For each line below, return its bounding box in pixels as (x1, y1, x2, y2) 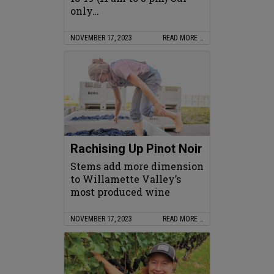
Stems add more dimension (70, 159, 204, 172)
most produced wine (70, 185, 170, 198)
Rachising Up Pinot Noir (70, 141, 202, 156)
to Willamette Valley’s (70, 172, 181, 185)
